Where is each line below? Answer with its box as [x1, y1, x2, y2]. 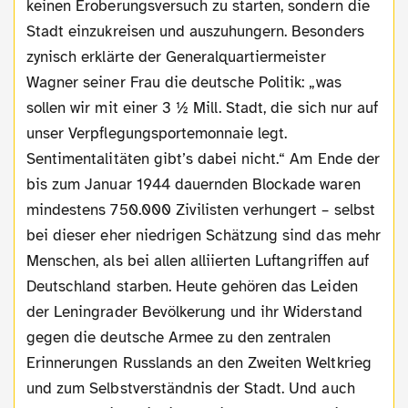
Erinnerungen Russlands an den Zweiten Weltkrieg [26, 352, 372, 372]
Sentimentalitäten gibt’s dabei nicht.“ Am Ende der [26, 148, 380, 168]
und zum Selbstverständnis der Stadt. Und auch [26, 378, 355, 398]
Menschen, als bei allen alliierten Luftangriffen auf [26, 250, 369, 270]
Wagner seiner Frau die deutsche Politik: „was [26, 72, 342, 92]
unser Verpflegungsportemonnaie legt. [26, 123, 288, 143]
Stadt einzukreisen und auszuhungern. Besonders [26, 21, 364, 41]
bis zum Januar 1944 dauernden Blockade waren [26, 174, 361, 194]
